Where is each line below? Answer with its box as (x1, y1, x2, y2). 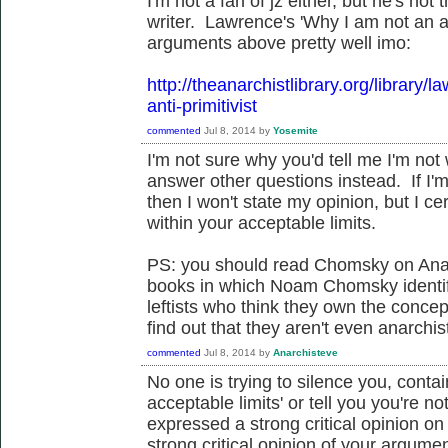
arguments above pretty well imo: (147, 32, 411, 53)
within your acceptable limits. (147, 212, 376, 233)
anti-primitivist (147, 95, 257, 116)
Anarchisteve (273, 346, 338, 358)
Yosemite (273, 124, 318, 136)
